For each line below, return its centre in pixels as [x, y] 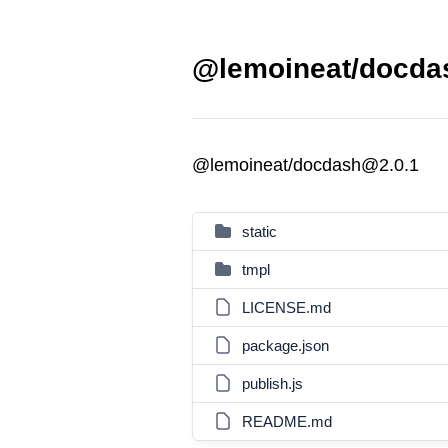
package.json [285, 345]
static [259, 231]
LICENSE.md [286, 307]
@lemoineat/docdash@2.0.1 [305, 165]
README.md [287, 421]
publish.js [272, 383]
